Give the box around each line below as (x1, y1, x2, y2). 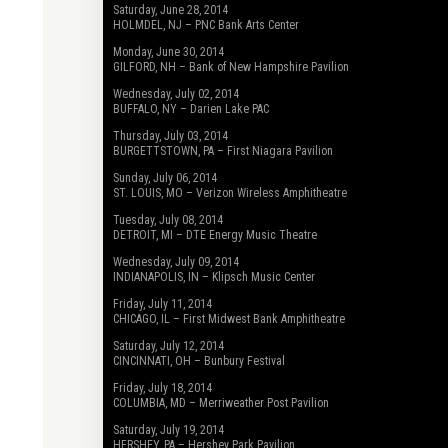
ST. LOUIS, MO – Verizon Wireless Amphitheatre (113, 186, 347, 200)
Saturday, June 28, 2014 (113, 3, 228, 17)
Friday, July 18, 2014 (113, 381, 212, 395)
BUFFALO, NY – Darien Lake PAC (113, 102, 269, 116)
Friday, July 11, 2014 (113, 297, 212, 311)
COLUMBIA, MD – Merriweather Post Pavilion (113, 396, 329, 410)
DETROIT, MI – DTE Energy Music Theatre (113, 228, 317, 242)
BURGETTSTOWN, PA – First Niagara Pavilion (113, 144, 333, 158)
